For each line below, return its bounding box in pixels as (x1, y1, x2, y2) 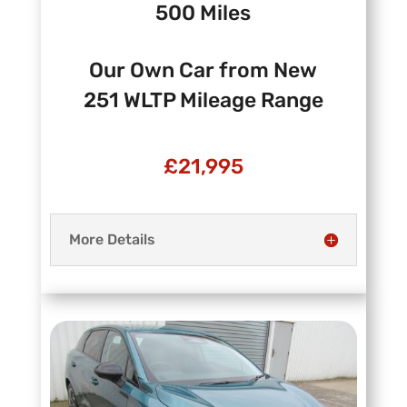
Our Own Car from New (89, 57, 318, 84)
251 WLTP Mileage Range (83, 87, 323, 114)
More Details (68, 231, 155, 249)
